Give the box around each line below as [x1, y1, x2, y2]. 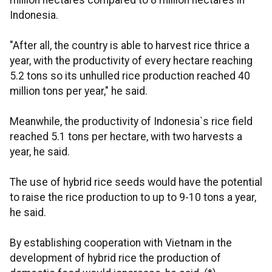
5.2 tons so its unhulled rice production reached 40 [10, 70, 250, 82]
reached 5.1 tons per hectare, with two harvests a [10, 131, 242, 143]
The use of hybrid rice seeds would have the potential [10, 176, 262, 188]
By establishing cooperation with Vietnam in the [10, 237, 232, 249]
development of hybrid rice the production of [10, 252, 221, 264]
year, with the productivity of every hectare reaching [10, 55, 253, 67]
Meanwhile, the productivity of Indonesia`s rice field [10, 115, 253, 127]
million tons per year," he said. [10, 85, 148, 97]
